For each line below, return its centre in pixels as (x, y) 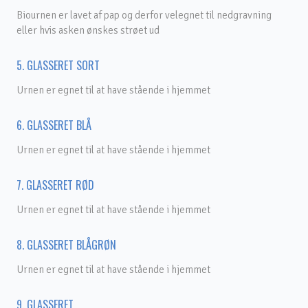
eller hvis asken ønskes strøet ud (88, 30)
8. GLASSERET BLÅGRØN (66, 245)
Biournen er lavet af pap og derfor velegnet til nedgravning (144, 15)
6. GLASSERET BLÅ (54, 125)
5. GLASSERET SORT (58, 65)
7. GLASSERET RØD (55, 185)
